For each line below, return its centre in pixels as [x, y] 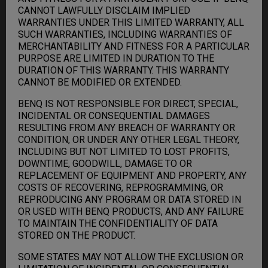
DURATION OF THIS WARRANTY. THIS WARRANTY [124, 70]
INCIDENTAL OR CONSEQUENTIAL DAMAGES [114, 115]
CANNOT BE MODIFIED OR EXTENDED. [100, 82]
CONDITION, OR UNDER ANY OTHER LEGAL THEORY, [129, 139]
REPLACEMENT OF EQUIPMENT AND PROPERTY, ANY [132, 175]
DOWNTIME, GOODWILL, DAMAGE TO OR [105, 163]
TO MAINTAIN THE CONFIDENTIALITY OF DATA [118, 223]
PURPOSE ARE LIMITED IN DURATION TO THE [116, 58]
